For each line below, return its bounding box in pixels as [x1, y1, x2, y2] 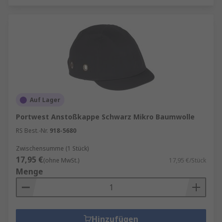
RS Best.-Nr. [16, 126, 48, 135]
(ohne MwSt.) [43, 156, 79, 165]
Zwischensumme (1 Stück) [16, 144, 89, 153]
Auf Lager [30, 96, 60, 104]
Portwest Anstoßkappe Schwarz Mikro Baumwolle [16, 112, 195, 121]
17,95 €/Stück [169, 156, 206, 165]
